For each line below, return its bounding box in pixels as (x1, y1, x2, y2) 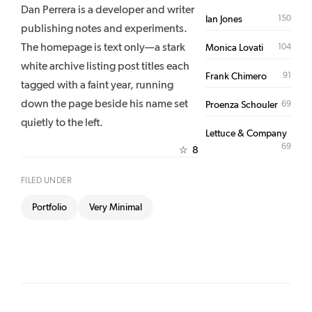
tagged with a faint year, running (21, 79, 173, 91)
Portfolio (32, 203, 67, 213)
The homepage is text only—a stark (21, 42, 185, 54)
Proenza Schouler (205, 100, 279, 110)
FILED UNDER (21, 176, 72, 185)
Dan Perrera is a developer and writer (21, 4, 194, 16)
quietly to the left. (21, 117, 103, 129)
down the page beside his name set (21, 98, 188, 110)
